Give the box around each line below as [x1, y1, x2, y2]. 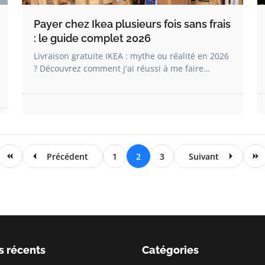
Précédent [46, 150, 88, 162]
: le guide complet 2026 [34, 32, 151, 44]
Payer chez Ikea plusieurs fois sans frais [34, 18, 231, 30]
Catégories [142, 244, 199, 256]
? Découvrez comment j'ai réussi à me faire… [34, 63, 210, 74]
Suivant [188, 150, 219, 162]
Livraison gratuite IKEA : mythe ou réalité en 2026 [34, 50, 229, 62]
